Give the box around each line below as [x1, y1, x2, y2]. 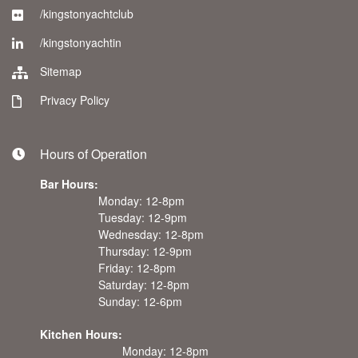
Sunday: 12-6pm [98, 293, 182, 309]
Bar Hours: [40, 176, 98, 192]
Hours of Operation [40, 145, 147, 163]
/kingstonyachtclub [40, 6, 133, 22]
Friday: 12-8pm [98, 260, 176, 276]
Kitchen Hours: [40, 326, 122, 342]
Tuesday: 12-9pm [98, 209, 187, 225]
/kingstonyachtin [40, 34, 121, 50]
